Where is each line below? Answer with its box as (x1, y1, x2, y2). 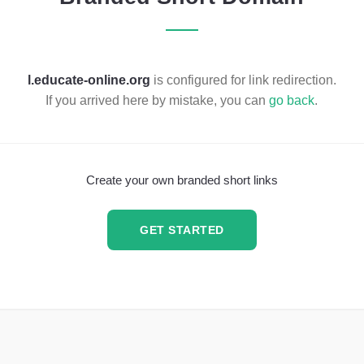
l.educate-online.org (27, 71, 150, 87)
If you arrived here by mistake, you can (45, 92, 270, 107)
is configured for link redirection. (149, 71, 336, 87)
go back (269, 92, 315, 107)
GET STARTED (140, 223, 224, 236)
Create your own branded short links (85, 173, 278, 188)
